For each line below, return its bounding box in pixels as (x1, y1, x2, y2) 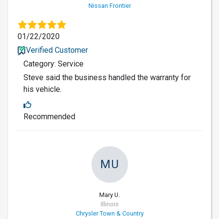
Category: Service (23, 59, 84, 69)
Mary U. (99, 191, 120, 199)
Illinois (100, 200, 119, 208)
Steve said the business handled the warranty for (23, 73, 191, 83)
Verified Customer (25, 45, 88, 55)
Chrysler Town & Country (75, 210, 144, 218)
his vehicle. (23, 85, 62, 94)
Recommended (23, 112, 75, 122)
